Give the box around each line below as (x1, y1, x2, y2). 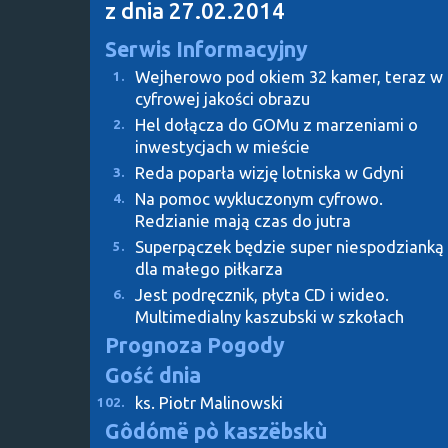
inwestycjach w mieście (135, 136, 310, 156)
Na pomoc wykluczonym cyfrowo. (135, 188, 383, 208)
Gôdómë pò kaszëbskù (105, 418, 328, 443)
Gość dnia (105, 362, 201, 387)
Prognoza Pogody (105, 332, 285, 357)
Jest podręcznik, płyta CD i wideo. (135, 284, 389, 304)
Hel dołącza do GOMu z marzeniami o (135, 114, 418, 134)
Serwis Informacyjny (105, 36, 308, 61)
